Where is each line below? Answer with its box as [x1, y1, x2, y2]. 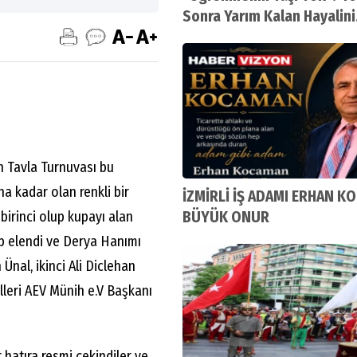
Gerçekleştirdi [182, 28, 277, 46]
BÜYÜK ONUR [182, 208, 269, 226]
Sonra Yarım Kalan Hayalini [182, 7, 355, 25]
